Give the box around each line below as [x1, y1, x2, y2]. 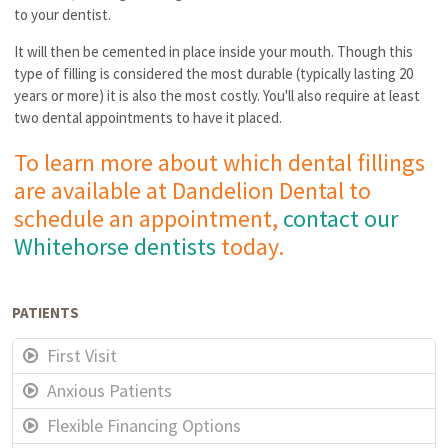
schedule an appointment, [14, 202, 284, 234]
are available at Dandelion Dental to [14, 174, 372, 206]
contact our [283, 202, 399, 234]
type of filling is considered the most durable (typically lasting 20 [14, 63, 414, 83]
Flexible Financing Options [47, 413, 242, 437]
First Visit [47, 343, 118, 367]
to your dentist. [14, 4, 112, 24]
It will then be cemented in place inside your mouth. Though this [14, 41, 414, 61]
